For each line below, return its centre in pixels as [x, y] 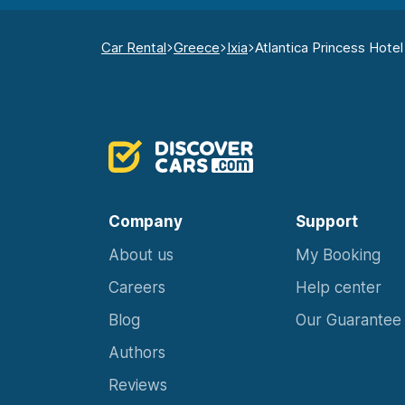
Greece [197, 48]
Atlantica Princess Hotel [329, 48]
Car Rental [134, 48]
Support [327, 222]
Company [146, 222]
